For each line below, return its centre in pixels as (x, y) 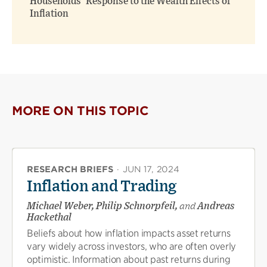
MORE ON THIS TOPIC (80, 111)
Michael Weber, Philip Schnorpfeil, (103, 206)
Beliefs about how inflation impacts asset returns (129, 233)
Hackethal (49, 217)
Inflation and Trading (102, 186)
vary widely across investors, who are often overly (132, 246)
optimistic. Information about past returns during (129, 259)
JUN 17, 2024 (151, 169)
